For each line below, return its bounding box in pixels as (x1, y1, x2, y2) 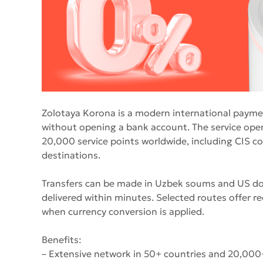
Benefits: (42, 234, 82, 246)
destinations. (42, 149, 101, 161)
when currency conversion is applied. (42, 205, 205, 218)
